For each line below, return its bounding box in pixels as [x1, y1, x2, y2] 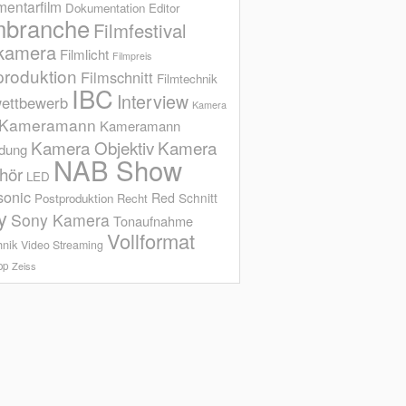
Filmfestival [93, 17, 188, 44]
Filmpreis [112, 49, 152, 63]
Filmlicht [60, 44, 110, 64]
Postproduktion [34, 189, 114, 208]
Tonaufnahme [113, 211, 194, 231]
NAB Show [53, 150, 183, 189]
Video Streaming [21, 237, 104, 254]
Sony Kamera [11, 208, 111, 232]
